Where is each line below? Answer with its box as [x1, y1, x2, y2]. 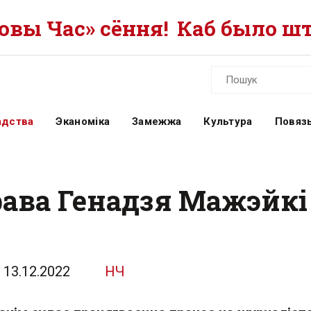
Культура [203, 115, 253, 128]
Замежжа [132, 115, 182, 128]
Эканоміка [56, 115, 110, 128]
